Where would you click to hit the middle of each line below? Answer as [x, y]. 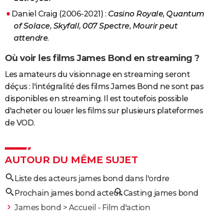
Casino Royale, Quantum [156, 14]
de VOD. [20, 123]
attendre [31, 38]
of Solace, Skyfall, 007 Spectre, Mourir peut [95, 26]
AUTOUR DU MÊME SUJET [71, 160]
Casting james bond [161, 193]
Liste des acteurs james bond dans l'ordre [92, 179]
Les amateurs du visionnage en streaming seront [97, 75]
